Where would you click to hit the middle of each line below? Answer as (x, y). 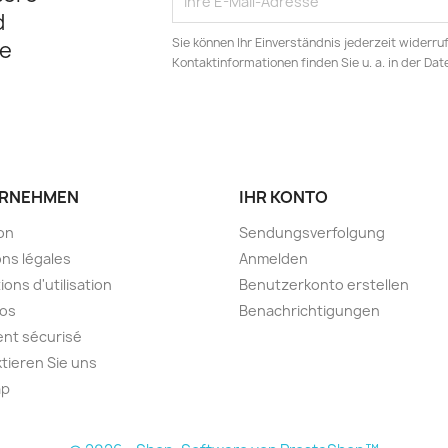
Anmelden (273, 258)
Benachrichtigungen (309, 310)
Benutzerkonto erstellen (324, 284)
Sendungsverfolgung (312, 232)
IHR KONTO (283, 196)
